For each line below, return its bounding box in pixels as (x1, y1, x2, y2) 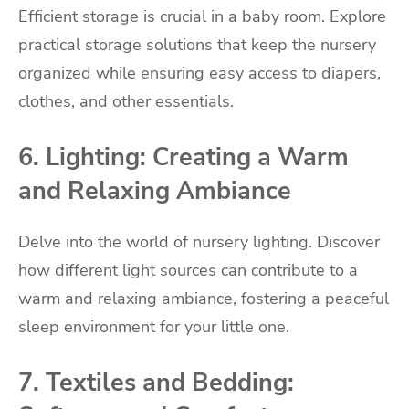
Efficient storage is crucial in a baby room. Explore (18, 5, 386, 27)
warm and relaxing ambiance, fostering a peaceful (18, 288, 389, 310)
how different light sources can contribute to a (18, 259, 358, 282)
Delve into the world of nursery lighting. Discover (18, 231, 380, 254)
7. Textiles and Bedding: (18, 365, 294, 399)
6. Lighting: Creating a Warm (18, 140, 349, 173)
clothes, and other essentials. (18, 89, 234, 112)
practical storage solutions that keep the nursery (18, 33, 376, 56)
